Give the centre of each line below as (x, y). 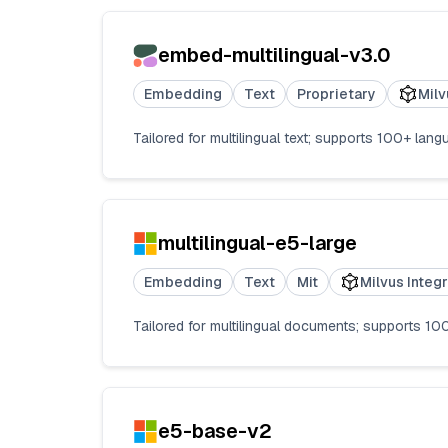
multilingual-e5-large (257, 243)
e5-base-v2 (215, 431)
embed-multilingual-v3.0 (274, 55)
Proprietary (336, 94)
